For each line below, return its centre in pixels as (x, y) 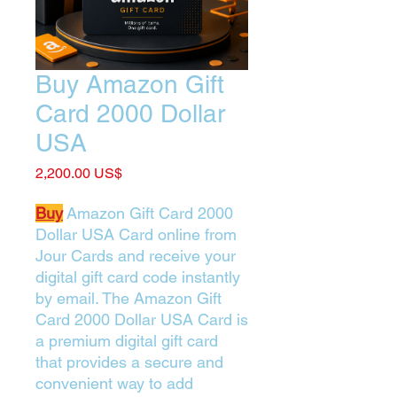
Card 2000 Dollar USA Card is (142, 319)
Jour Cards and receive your (136, 256)
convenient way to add (114, 383)
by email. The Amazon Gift (128, 298)
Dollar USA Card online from (136, 234)
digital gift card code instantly (138, 277)
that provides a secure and (129, 362)
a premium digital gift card (127, 341)
